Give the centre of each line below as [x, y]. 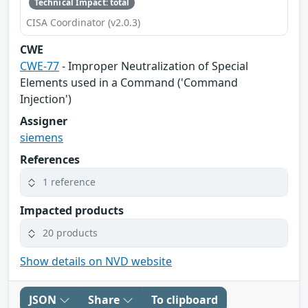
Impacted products [72, 210]
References [50, 159]
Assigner [44, 121]
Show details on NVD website [96, 261]
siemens [42, 137]
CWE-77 [40, 66]
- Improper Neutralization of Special [154, 66]
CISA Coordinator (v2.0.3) [83, 22]
